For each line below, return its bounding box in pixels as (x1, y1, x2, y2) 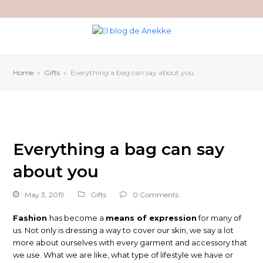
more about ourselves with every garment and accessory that (13, 237, 248, 247)
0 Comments (133, 190, 179, 199)
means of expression (106, 213, 197, 222)
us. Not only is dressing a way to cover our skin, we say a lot (13, 225, 234, 235)
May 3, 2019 (25, 190, 65, 199)
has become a (49, 213, 106, 222)
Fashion (13, 213, 50, 222)
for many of (197, 213, 242, 222)
